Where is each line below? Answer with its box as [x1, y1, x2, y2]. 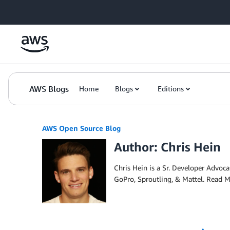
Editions [158, 84, 184, 93]
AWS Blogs [29, 84, 69, 94]
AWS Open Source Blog [42, 124, 121, 132]
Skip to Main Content [5, 6, 73, 14]
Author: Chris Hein [114, 140, 221, 154]
